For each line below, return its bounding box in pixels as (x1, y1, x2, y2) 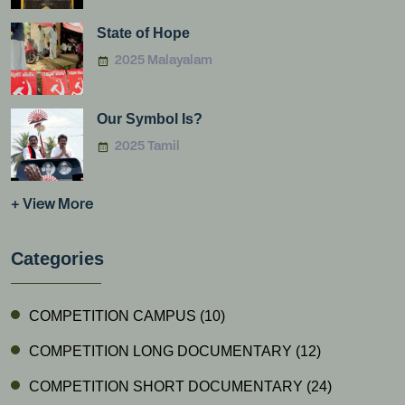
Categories (11, 249, 104, 268)
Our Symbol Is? (97, 111, 202, 127)
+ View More (11, 199, 93, 212)
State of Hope (97, 25, 190, 41)
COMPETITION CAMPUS (29, 308, 200, 324)
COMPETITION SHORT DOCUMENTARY (29, 379, 306, 394)
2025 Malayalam (115, 55, 212, 67)
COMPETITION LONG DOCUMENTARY (29, 344, 296, 359)
